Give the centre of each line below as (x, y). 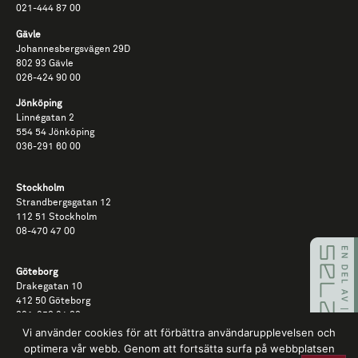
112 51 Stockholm (57, 218)
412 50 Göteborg (53, 301)
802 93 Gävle (45, 64)
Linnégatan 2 (45, 118)
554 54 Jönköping (55, 132)
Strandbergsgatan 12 (64, 203)
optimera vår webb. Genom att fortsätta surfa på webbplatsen (179, 348)
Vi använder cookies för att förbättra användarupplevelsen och (179, 332)
